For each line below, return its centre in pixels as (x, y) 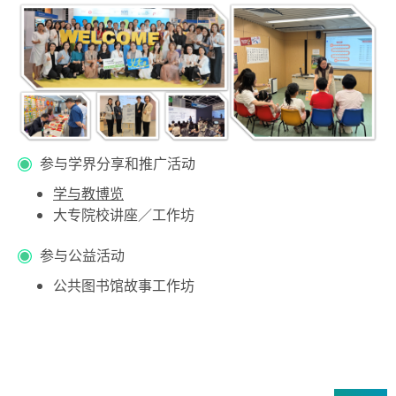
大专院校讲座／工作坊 (124, 216)
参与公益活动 (82, 256)
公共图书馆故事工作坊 (124, 286)
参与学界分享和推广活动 (118, 164)
